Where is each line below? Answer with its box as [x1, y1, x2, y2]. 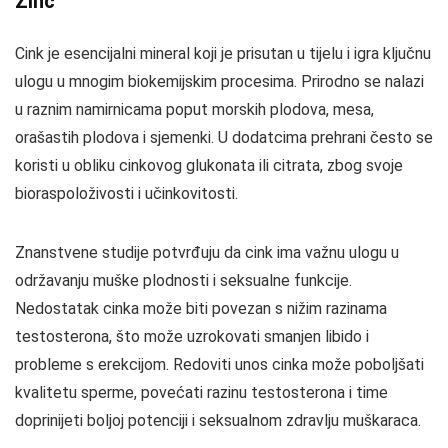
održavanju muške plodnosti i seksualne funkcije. [15, 271, 352, 290]
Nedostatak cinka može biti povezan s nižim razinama [15, 299, 387, 318]
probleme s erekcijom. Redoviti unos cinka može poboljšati [15, 355, 424, 374]
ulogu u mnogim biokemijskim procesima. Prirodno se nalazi [15, 72, 424, 91]
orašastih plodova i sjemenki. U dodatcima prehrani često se [15, 128, 433, 147]
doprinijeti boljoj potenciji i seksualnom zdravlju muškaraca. [15, 411, 421, 430]
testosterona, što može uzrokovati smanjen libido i [15, 327, 369, 346]
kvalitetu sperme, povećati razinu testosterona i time [15, 383, 388, 402]
